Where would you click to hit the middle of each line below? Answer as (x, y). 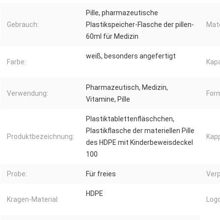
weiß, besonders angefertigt (131, 56)
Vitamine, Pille (108, 99)
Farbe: (16, 62)
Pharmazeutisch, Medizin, (127, 88)
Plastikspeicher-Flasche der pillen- (140, 25)
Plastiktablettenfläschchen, (130, 119)
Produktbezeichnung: (41, 137)
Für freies (101, 174)
